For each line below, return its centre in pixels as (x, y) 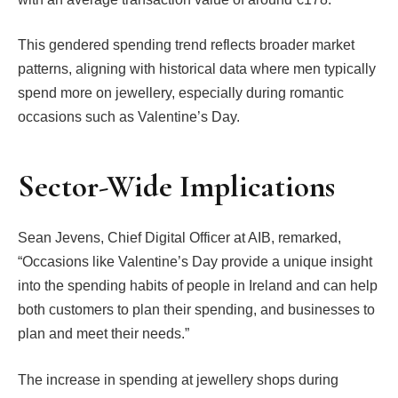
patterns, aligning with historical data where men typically (197, 69)
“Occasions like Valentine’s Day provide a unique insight (195, 261)
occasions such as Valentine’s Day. (129, 117)
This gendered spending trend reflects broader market (186, 45)
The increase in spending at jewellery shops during (178, 379)
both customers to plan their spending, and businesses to (196, 309)
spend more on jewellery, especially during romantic (181, 93)
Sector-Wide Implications (176, 186)
